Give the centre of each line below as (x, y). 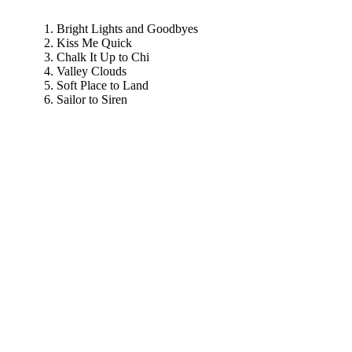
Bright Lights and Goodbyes (127, 29)
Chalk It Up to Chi (103, 57)
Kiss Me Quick (94, 43)
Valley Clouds (92, 71)
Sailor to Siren (92, 100)
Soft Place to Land (103, 86)
